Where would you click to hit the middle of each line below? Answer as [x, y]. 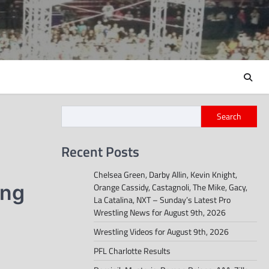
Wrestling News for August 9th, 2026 [160, 213]
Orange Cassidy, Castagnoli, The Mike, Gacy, [171, 187]
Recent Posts [100, 152]
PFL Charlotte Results [132, 251]
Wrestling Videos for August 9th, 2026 [161, 232]
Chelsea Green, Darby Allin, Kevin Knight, [165, 175]
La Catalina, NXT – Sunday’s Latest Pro [162, 200]
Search [229, 116]
